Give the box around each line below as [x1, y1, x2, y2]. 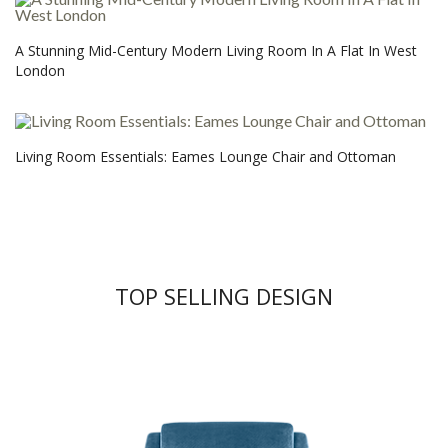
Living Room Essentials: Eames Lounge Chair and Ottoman [15, 147, 396, 167]
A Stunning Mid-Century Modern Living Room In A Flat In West [15, 41, 417, 61]
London [15, 61, 65, 81]
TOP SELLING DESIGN [115, 280, 333, 311]
